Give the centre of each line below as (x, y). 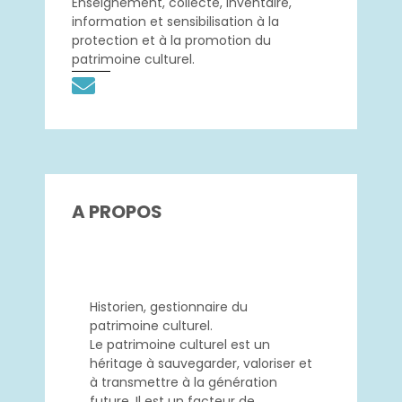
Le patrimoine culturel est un (180, 345)
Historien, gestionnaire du (169, 307)
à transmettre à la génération (184, 383)
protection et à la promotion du (171, 41)
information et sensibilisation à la (175, 22)
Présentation (201, 247)
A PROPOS (117, 212)
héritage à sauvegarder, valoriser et (201, 364)
